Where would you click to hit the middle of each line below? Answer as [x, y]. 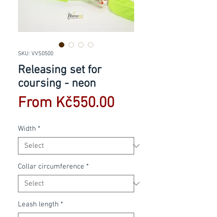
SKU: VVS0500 [36, 54]
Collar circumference [51, 167]
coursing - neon [57, 84]
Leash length [38, 204]
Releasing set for [60, 70]
